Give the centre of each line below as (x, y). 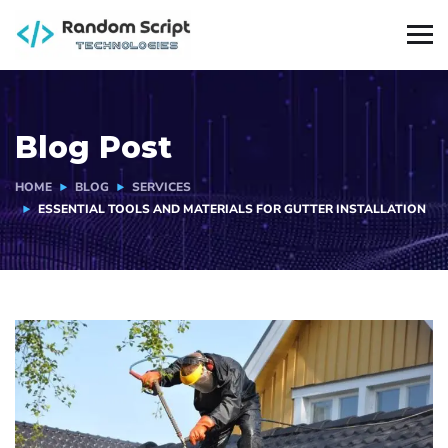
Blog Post (93, 147)
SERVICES (161, 187)
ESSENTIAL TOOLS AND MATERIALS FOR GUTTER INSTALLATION (232, 209)
